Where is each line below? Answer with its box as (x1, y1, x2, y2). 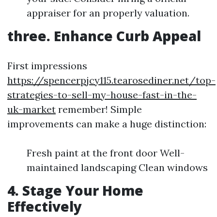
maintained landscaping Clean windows (27, 161, 208, 173)
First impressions (7, 60, 87, 72)
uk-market (7, 103, 56, 115)
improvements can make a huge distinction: (7, 118, 206, 130)
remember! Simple (56, 103, 142, 115)
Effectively (7, 197, 82, 216)
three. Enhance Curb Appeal (7, 27, 201, 45)
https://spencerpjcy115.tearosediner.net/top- (7, 74, 216, 86)
